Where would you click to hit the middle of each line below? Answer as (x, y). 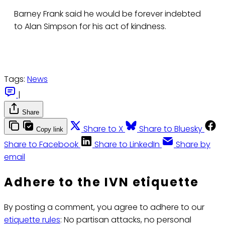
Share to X (103, 129)
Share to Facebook (41, 145)
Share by (193, 145)
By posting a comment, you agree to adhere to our (104, 207)
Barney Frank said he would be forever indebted (107, 14)
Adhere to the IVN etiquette (101, 182)
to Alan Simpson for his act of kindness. (90, 27)
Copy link (50, 130)
